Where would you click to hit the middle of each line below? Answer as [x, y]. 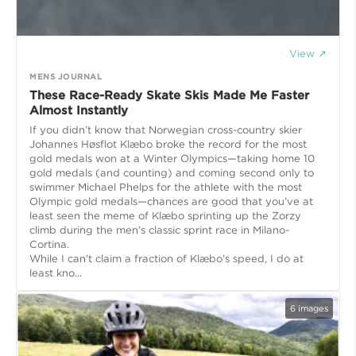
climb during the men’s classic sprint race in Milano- [159, 230]
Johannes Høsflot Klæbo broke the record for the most [168, 144]
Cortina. [49, 244]
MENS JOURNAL [66, 76]
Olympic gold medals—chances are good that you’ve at [171, 201]
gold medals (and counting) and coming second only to [172, 172]
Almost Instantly [79, 110]
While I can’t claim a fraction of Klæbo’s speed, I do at [166, 258]
